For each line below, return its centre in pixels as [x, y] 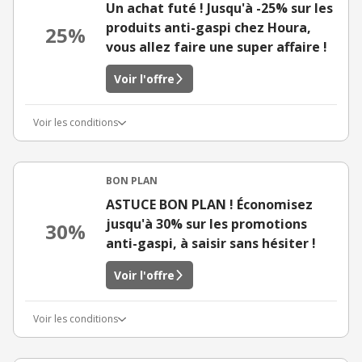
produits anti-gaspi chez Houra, [208, 27]
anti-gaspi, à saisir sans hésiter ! [211, 243]
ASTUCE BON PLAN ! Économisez [209, 204]
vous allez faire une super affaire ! [217, 47]
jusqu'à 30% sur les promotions [206, 224]
